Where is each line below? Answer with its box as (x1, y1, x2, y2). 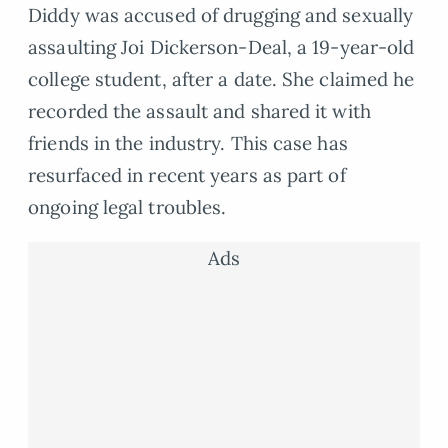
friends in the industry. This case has (28, 130, 348, 155)
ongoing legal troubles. (28, 194, 227, 219)
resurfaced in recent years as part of (28, 162, 346, 187)
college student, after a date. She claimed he (28, 66, 415, 91)
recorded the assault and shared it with (28, 98, 371, 123)
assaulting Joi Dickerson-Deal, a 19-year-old (28, 34, 415, 59)
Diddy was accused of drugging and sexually (28, 2, 414, 27)
